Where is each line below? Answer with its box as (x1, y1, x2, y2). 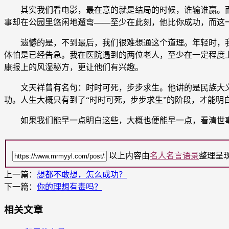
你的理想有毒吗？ (37, 182, 102, 192)
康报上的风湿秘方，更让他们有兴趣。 (4, 62, 143, 72)
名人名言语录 (150, 151, 199, 161)
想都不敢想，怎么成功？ (37, 170, 127, 179)
